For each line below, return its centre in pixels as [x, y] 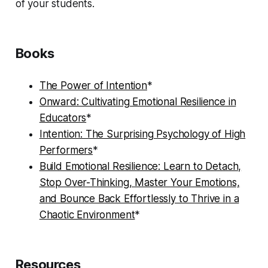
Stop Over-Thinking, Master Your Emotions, [139, 183]
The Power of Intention [93, 86]
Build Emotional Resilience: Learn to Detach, [140, 167]
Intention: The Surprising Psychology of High [142, 134]
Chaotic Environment [87, 215]
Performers [66, 150]
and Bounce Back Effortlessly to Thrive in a [139, 199]
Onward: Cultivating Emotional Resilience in [138, 102]
